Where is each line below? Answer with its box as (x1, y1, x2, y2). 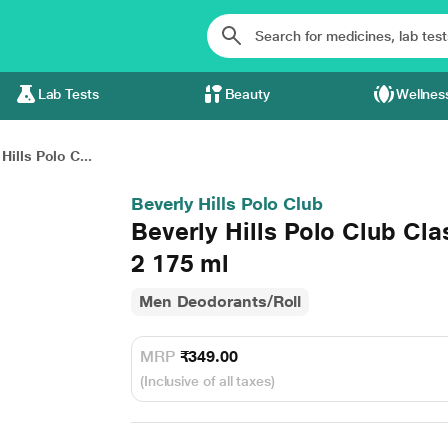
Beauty (224, 86, 271, 102)
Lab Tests (37, 86, 99, 102)
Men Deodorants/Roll (138, 292, 302, 311)
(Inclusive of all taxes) (139, 373, 275, 389)
